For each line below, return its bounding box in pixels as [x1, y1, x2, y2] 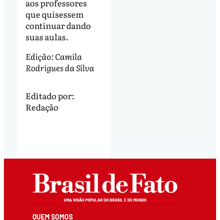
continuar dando [25, 19, 91, 31]
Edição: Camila [25, 50, 82, 62]
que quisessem [25, 7, 83, 20]
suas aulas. [25, 30, 69, 43]
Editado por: [25, 89, 75, 102]
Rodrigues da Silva [25, 61, 94, 74]
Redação [25, 100, 58, 113]
